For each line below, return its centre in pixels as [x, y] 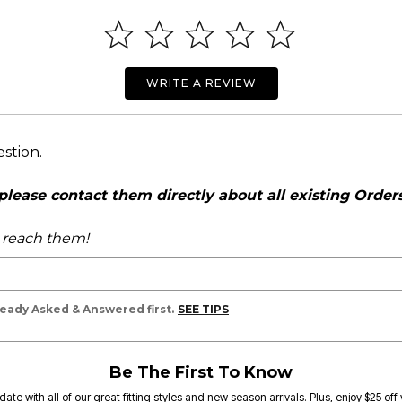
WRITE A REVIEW [201, 83]
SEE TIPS [203, 309]
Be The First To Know [201, 372]
